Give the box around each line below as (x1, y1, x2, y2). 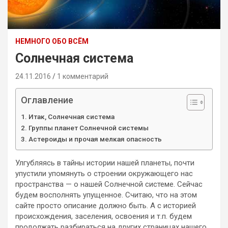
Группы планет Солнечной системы (28, 123, 149, 132)
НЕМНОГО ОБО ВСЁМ (15, 37, 89, 45)
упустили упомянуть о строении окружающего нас (15, 168, 193, 178)
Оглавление (21, 94, 73, 105)
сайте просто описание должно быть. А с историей (15, 201, 196, 210)
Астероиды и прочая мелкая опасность (28, 134, 162, 143)
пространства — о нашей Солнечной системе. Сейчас (15, 179, 203, 189)
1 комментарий (57, 72, 108, 80)
